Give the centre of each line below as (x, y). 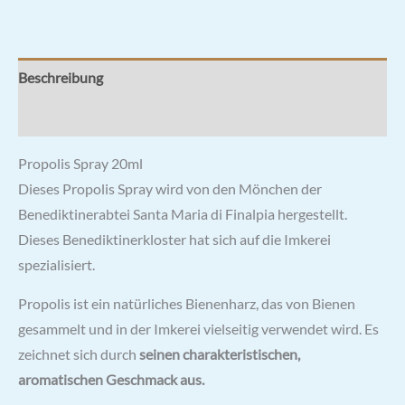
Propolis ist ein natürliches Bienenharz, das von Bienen (187, 304)
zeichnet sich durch (79, 355)
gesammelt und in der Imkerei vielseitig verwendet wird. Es (198, 330)
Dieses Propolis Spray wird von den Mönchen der (170, 188)
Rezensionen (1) (68, 117)
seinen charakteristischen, (220, 355)
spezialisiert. (57, 264)
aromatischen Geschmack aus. (111, 380)
